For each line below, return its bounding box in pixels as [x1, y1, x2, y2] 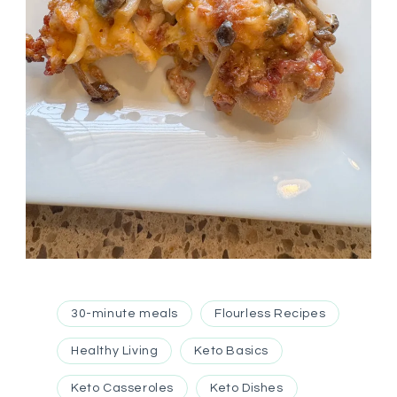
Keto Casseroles [71, 381, 174, 394]
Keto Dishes [210, 381, 284, 394]
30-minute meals [71, 307, 178, 320]
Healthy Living [71, 344, 159, 357]
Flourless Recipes [214, 307, 326, 320]
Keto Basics [194, 344, 269, 357]
